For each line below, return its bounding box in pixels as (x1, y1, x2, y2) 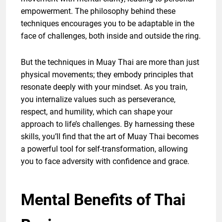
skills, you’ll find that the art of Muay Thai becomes (21, 132, 199, 142)
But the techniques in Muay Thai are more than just (21, 57, 199, 67)
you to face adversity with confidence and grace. (21, 157, 189, 166)
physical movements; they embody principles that (21, 70, 193, 80)
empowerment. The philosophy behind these (21, 6, 175, 16)
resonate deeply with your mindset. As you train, (21, 82, 187, 92)
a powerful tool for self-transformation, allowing (21, 144, 188, 154)
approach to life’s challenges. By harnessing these (21, 119, 194, 129)
